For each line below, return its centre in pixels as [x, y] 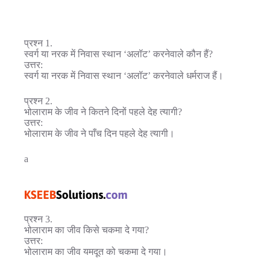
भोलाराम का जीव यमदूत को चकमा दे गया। [96, 251]
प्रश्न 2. [38, 101]
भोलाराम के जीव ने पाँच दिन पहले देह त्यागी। [99, 133]
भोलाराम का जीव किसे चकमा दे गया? [86, 230]
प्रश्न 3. [38, 219]
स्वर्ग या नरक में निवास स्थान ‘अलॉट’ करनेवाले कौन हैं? [118, 54]
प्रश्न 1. [38, 43]
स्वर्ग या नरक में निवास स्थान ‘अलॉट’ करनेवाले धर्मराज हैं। [124, 75]
